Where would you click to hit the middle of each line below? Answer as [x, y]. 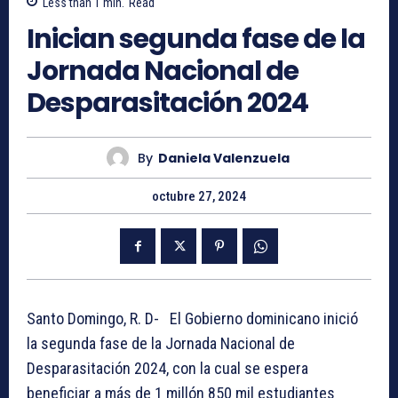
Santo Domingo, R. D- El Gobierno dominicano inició [192, 319]
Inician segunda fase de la [196, 40]
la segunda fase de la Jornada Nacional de [161, 344]
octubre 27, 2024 [199, 197]
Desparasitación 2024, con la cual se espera [167, 369]
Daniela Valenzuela [223, 158]
